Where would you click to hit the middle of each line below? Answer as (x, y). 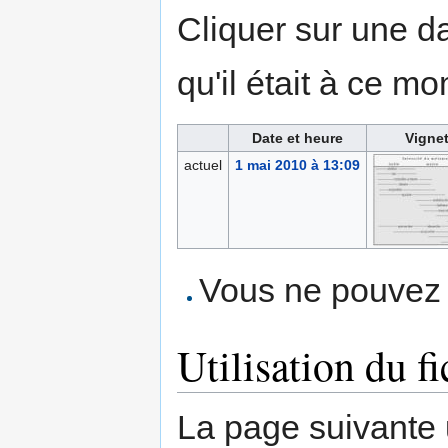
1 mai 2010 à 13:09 (297, 165)
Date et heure (297, 138)
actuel (202, 165)
